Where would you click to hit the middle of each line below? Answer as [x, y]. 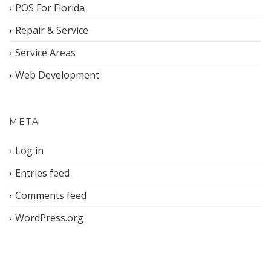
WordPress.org [49, 218]
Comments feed [51, 195]
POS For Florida [50, 8]
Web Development [57, 75]
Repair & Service [52, 30]
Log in [29, 151]
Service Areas [45, 53]
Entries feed [42, 173]
